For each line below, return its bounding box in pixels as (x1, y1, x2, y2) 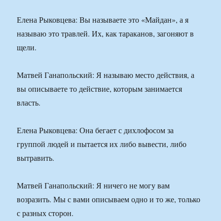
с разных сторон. (17, 208, 74, 219)
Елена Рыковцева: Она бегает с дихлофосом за (17, 125, 174, 136)
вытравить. (17, 152, 55, 163)
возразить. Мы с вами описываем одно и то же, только (17, 194, 201, 205)
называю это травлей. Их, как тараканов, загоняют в (17, 28, 194, 39)
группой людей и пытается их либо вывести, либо (17, 139, 187, 149)
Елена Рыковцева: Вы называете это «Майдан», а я (17, 14, 189, 25)
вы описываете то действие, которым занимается (17, 83, 183, 94)
